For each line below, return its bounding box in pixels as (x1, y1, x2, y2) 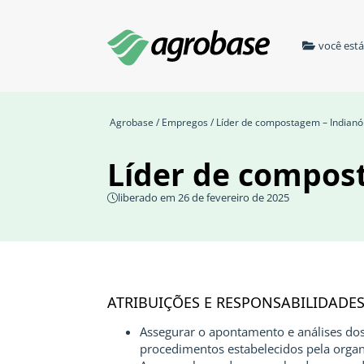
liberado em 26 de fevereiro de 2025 (118, 190, 289, 205)
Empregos (162, 115, 208, 129)
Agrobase (110, 115, 154, 129)
